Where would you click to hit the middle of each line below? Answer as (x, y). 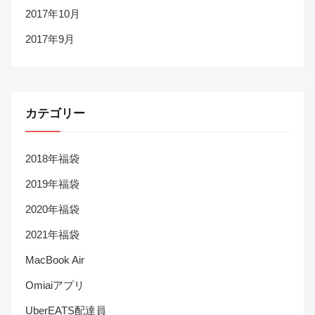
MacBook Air (55, 260)
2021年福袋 (52, 235)
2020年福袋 (52, 210)
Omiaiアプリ (55, 285)
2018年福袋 (52, 159)
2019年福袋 (52, 184)
